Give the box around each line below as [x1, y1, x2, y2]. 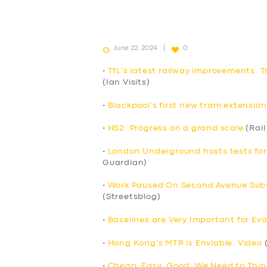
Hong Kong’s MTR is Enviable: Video [107, 239, 262, 247]
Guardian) [103, 159, 148, 166]
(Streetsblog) [103, 193, 161, 201]
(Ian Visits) [103, 78, 150, 86]
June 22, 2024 [113, 45, 157, 51]
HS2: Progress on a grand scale [107, 125, 244, 132]
